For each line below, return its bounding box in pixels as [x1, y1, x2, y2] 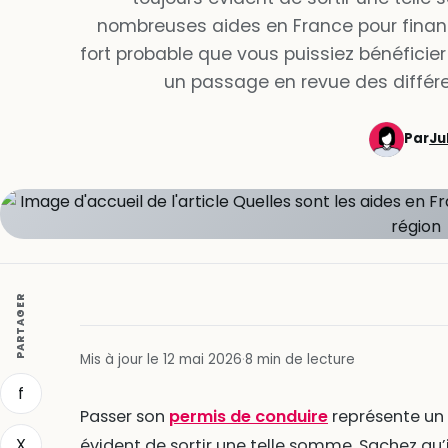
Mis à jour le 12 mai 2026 [79, 349, 242, 369]
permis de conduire [168, 404, 328, 428]
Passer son [79, 404, 169, 428]
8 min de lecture [244, 349, 355, 369]
